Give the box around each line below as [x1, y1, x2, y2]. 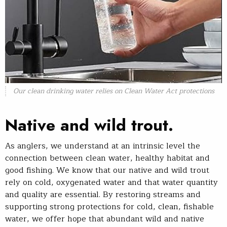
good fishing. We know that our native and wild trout [5, 163, 209, 177]
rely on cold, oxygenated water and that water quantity [5, 175, 218, 189]
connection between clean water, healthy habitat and [5, 151, 210, 165]
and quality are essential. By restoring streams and [5, 187, 201, 201]
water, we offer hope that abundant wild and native [5, 212, 204, 225]
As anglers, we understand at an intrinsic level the [5, 139, 200, 153]
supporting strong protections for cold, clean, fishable [5, 200, 214, 213]
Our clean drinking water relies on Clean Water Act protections [13, 85, 214, 97]
